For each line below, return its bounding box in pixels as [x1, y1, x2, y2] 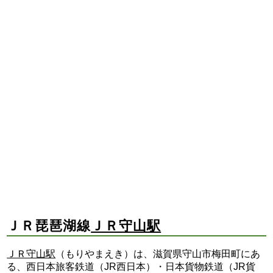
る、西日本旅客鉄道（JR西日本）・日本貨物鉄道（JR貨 [7, 261, 256, 272]
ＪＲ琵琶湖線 [7, 218, 91, 234]
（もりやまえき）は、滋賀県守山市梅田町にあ [55, 248, 261, 259]
